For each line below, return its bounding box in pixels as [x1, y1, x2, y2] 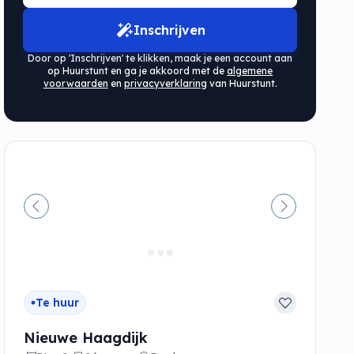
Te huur [36, 295, 80, 310]
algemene [227, 64, 273, 77]
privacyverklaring [123, 77, 207, 89]
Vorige [35, 206, 76, 223]
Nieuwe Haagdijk [24, 328, 149, 347]
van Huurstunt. [206, 77, 277, 89]
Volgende [282, 206, 342, 223]
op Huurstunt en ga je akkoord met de [47, 64, 228, 77]
